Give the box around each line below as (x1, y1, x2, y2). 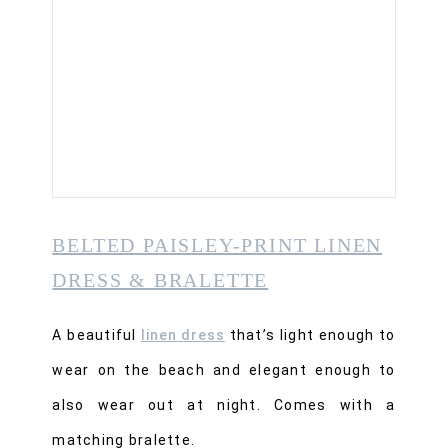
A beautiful (52, 327, 142, 343)
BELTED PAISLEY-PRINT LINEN (52, 234, 383, 256)
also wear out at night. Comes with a (52, 397, 396, 413)
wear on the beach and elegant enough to (52, 362, 396, 378)
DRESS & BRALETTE (52, 269, 269, 291)
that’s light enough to (224, 327, 396, 343)
